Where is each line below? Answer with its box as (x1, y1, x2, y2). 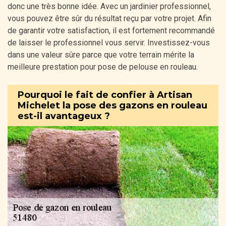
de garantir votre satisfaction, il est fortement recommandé (8, 26, 215, 36)
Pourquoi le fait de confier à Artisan (18, 89, 192, 100)
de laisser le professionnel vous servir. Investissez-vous (8, 38, 210, 48)
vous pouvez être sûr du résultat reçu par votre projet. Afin (8, 14, 211, 24)
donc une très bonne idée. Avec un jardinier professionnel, (8, 2, 211, 12)
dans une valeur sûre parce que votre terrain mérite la (8, 50, 194, 60)
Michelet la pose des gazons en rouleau (18, 99, 207, 111)
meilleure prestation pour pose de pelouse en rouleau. (8, 62, 198, 72)
